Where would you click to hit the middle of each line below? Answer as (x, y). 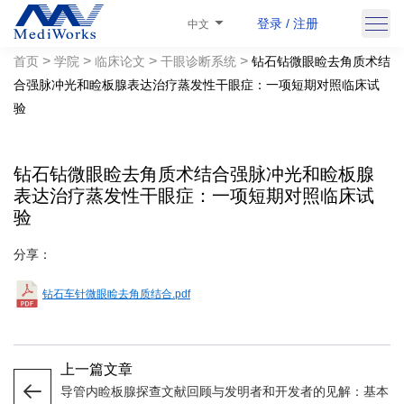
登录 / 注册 (288, 23)
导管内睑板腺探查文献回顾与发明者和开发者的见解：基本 (225, 391)
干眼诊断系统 (198, 61)
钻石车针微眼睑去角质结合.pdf (116, 294)
